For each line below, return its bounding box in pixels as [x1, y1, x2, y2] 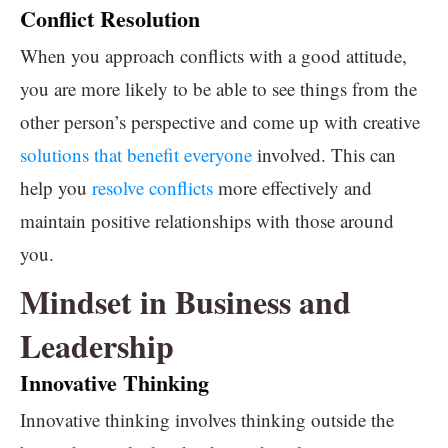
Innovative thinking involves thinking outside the [20, 407, 394, 432]
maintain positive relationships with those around [20, 208, 394, 233]
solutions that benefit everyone [20, 142, 252, 167]
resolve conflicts [92, 175, 213, 200]
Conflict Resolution [20, 2, 200, 35]
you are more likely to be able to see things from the [20, 76, 417, 101]
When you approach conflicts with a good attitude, [20, 43, 407, 68]
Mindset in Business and [20, 278, 351, 325]
